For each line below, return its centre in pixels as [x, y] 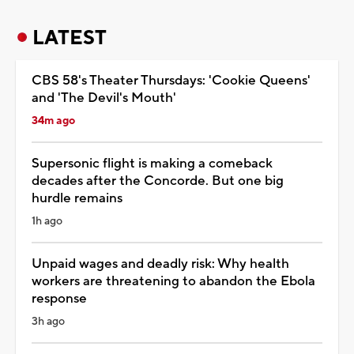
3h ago [48, 321]
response [59, 298]
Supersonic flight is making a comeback [152, 163]
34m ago [53, 121]
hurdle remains [77, 198]
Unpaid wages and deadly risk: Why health [160, 264]
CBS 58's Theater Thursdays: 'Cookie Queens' [171, 80]
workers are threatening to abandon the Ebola [173, 281]
